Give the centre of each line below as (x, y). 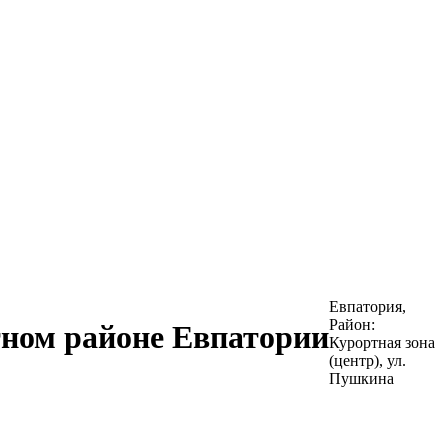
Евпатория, (367, 306)
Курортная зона (382, 342)
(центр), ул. (367, 360)
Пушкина (361, 378)
